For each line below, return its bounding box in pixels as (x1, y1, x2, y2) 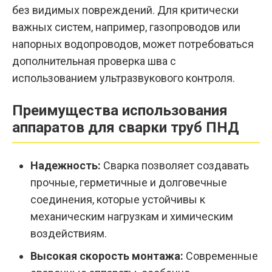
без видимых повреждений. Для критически (12, 4, 239, 17)
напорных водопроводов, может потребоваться (12, 38, 254, 51)
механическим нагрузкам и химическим (30, 210, 233, 223)
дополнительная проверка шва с (12, 55, 176, 68)
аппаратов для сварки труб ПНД (12, 119, 239, 137)
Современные (183, 250, 258, 263)
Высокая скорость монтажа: (30, 250, 183, 263)
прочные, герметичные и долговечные (30, 176, 227, 189)
